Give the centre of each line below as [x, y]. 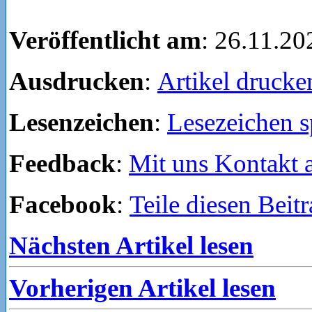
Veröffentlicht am [105, 40]
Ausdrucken [77, 81]
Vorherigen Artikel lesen [142, 288]
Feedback [62, 163]
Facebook [63, 204]
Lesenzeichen [81, 122]
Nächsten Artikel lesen [131, 245]
